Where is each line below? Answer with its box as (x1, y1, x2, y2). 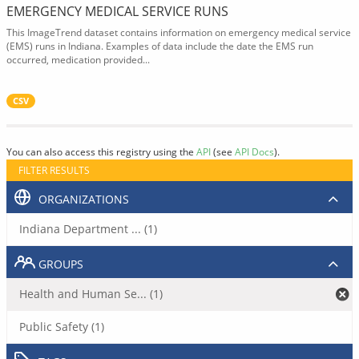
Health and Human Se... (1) (19, 286, 163, 301)
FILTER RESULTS (18, 163, 90, 177)
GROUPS (38, 256, 83, 272)
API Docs (235, 145, 274, 158)
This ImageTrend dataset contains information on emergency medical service (6, 26, 351, 39)
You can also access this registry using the (6, 145, 196, 158)
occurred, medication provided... (6, 53, 150, 67)
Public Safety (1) (19, 319, 104, 334)
